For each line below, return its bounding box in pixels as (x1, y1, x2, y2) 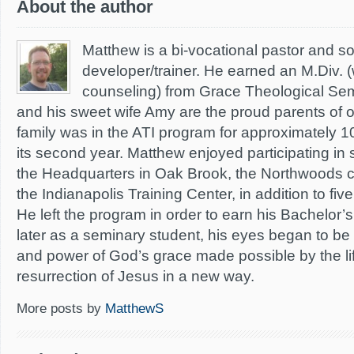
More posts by (17, 301, 105, 316)
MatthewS (105, 301, 164, 316)
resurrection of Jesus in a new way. (17, 268, 254, 284)
